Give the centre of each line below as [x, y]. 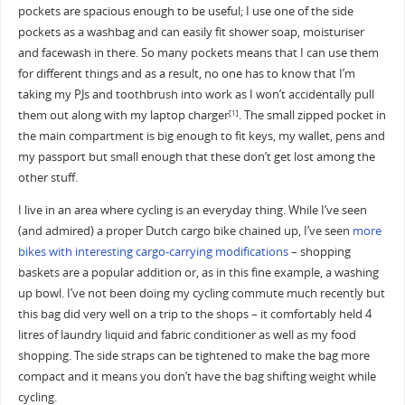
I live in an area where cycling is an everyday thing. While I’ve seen [192, 210]
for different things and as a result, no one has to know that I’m [186, 73]
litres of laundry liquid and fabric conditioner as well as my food [187, 334]
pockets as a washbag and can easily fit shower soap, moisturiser [191, 32]
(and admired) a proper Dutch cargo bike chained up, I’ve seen [185, 231]
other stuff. [47, 177]
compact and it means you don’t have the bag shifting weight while [197, 376]
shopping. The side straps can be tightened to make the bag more [193, 355]
